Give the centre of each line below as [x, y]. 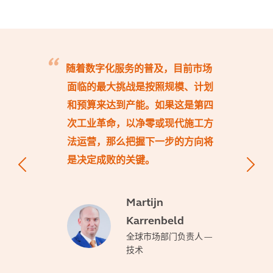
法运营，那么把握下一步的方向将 [140, 143]
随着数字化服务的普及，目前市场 [139, 69]
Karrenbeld [155, 222]
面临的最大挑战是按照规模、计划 [140, 88]
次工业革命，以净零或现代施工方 [140, 124]
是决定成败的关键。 [111, 161]
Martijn [145, 203]
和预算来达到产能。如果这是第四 [140, 106]
